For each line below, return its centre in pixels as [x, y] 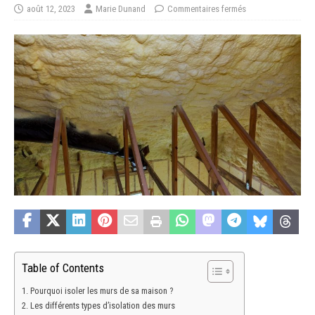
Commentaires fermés [207, 8]
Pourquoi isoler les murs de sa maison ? [101, 290]
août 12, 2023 [51, 8]
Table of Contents [63, 268]
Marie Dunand [121, 8]
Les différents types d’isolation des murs [102, 305]
